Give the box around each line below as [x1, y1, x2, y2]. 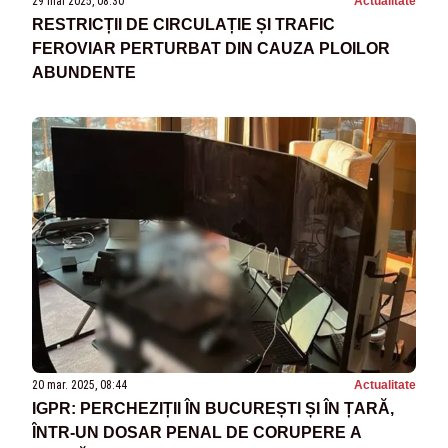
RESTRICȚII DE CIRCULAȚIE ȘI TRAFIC [32, 15, 335, 33]
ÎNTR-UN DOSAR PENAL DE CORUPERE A [32, 423, 362, 441]
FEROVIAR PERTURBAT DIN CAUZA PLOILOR [32, 39, 390, 57]
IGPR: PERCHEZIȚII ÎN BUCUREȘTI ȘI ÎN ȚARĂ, [32, 399, 394, 417]
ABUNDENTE [32, 63, 136, 81]
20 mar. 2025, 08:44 [32, 377, 127, 392]
